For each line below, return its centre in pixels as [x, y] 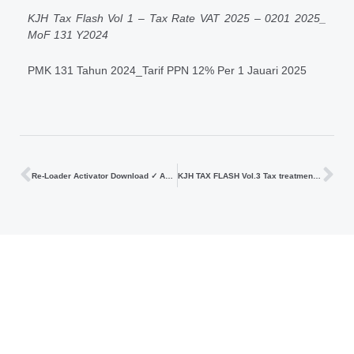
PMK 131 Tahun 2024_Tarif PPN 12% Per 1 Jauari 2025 [167, 71]
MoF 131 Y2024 [74, 36]
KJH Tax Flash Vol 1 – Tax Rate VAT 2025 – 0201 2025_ [177, 19]
